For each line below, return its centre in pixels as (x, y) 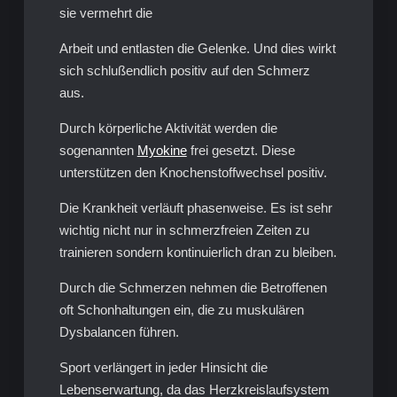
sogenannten (98, 150)
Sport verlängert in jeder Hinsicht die (163, 367)
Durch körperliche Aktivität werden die (168, 128)
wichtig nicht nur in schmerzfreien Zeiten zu (184, 230)
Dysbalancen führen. (119, 331)
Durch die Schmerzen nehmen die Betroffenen (193, 287)
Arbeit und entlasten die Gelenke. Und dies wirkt (197, 48)
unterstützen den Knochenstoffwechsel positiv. (193, 172)
